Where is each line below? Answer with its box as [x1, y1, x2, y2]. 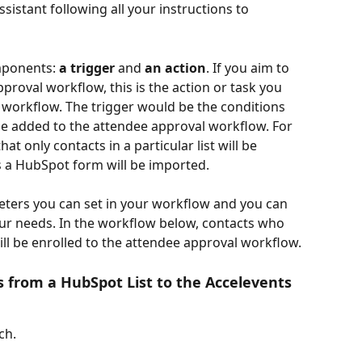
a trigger [59, 58, 115, 77]
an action [145, 58, 206, 77]
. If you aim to [206, 58, 293, 77]
